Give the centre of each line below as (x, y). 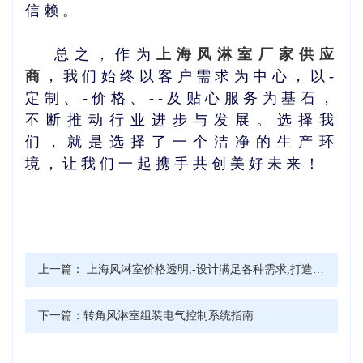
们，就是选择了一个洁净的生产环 (181, 141)
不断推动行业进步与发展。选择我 (181, 120)
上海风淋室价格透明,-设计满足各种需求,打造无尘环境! (200, 269)
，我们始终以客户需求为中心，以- (191, 76)
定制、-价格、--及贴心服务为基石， (181, 98)
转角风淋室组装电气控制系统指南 (169, 315)
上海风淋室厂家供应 (247, 54)
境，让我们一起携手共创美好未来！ (174, 163)
